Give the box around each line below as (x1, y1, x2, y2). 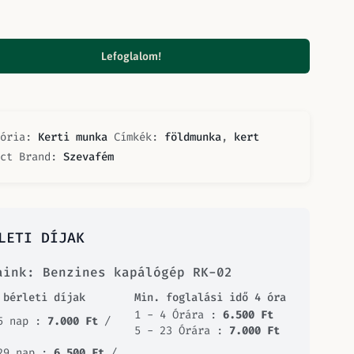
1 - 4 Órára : (134, 307, 223, 322)
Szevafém (63, 149, 114, 164)
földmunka (164, 129, 221, 145)
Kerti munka (38, 129, 107, 145)
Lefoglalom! (101, 49, 161, 62)
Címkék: (114, 129, 164, 145)
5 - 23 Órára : (134, 322, 229, 338)
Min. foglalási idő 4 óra (134, 289, 286, 305)
